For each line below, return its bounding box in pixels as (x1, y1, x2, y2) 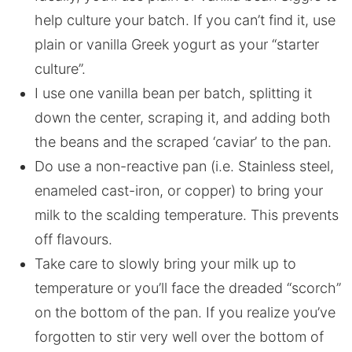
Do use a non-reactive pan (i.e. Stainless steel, (34, 158, 334, 175)
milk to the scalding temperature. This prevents (34, 207, 339, 224)
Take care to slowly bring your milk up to (34, 255, 296, 273)
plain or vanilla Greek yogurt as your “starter (34, 36, 319, 53)
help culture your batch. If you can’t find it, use (34, 12, 335, 29)
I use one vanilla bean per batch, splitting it (34, 85, 312, 102)
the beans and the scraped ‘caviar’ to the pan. (34, 134, 332, 151)
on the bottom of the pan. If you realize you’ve (34, 304, 335, 321)
